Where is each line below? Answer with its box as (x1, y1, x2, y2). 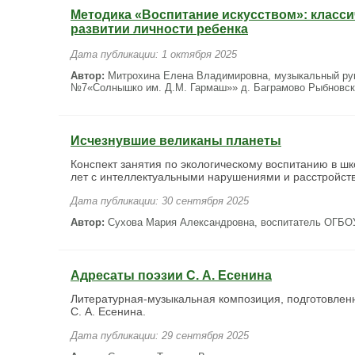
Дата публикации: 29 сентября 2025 (71, 330, 249, 342)
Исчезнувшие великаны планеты (71, 134, 281, 147)
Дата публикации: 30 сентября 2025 (71, 195, 249, 207)
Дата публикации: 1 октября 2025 (71, 48, 237, 60)
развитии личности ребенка (71, 22, 248, 36)
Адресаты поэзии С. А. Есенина (71, 269, 272, 282)
